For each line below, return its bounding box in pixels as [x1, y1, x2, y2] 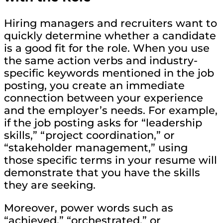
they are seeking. [4, 178, 96, 191]
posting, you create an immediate [4, 79, 185, 92]
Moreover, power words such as [4, 201, 173, 214]
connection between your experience [4, 91, 203, 104]
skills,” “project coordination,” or [4, 128, 175, 141]
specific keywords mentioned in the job [4, 66, 214, 79]
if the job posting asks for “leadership [4, 116, 202, 129]
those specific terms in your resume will [4, 153, 217, 166]
